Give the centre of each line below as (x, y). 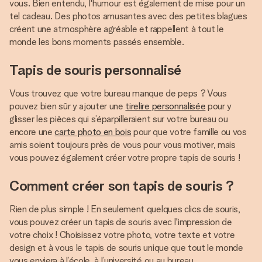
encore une (32, 132)
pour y (219, 106)
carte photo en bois (93, 132)
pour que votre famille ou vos (189, 132)
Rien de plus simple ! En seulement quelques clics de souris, (125, 209)
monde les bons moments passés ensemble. (97, 42)
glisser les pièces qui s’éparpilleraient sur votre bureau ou (119, 119)
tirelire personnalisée (166, 106)
